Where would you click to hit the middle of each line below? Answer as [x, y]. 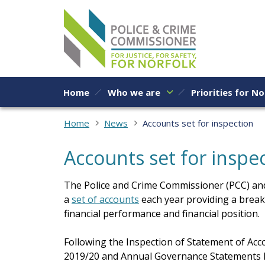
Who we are [134, 92]
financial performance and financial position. [162, 213]
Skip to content [45, 14]
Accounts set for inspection [198, 123]
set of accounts [105, 199]
